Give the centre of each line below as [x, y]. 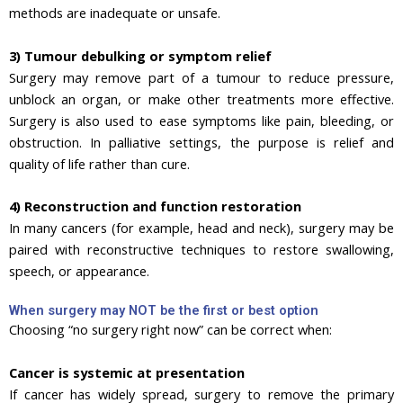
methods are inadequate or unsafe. [115, 13]
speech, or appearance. [79, 271]
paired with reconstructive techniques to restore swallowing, [201, 250]
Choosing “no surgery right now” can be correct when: [170, 330]
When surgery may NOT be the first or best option [164, 311]
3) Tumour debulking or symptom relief [140, 55]
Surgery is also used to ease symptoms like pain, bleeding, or [201, 120]
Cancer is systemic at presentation [127, 372]
